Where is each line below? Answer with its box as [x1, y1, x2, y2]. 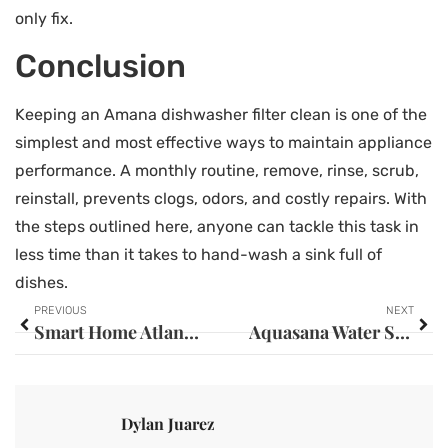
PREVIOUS [34, 304, 87, 318]
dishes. [15, 273, 68, 293]
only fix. [15, 9, 73, 29]
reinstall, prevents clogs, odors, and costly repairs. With [15, 189, 427, 209]
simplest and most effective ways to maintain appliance [15, 133, 432, 153]
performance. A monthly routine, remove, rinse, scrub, [15, 161, 419, 181]
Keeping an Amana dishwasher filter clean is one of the [15, 105, 427, 125]
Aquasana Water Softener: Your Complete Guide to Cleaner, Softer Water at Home [395, 320, 410, 345]
